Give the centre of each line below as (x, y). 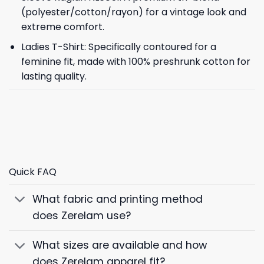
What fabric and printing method (118, 199)
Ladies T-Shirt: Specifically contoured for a (118, 47)
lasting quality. (54, 77)
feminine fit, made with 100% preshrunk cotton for (136, 62)
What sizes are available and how (120, 245)
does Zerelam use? (82, 216)
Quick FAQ (33, 172)
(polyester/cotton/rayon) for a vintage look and (133, 12)
